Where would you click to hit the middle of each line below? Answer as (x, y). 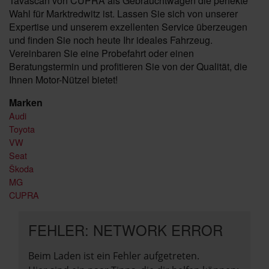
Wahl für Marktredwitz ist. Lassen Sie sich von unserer (123, 14)
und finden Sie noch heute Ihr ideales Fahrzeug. (111, 40)
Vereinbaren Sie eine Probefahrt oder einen (101, 53)
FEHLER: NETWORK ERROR (125, 230)
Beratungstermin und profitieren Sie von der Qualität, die (128, 66)
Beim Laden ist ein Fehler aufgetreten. (114, 256)
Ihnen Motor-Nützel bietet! (63, 80)
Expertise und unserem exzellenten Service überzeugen (128, 27)
